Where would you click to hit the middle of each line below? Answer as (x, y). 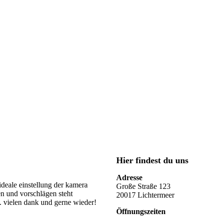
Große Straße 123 (143, 186)
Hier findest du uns (152, 160)
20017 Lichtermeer (145, 195)
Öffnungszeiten (141, 211)
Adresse (129, 177)
